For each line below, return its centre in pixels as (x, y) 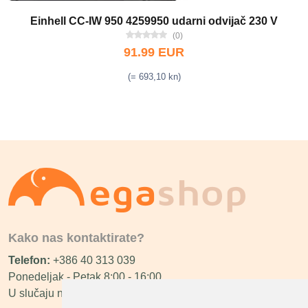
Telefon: (31, 260)
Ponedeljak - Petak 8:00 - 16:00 (85, 277)
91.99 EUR (154, 52)
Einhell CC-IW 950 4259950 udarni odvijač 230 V (154, 21)
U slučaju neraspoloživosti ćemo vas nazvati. (118, 293)
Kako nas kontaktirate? (76, 238)
